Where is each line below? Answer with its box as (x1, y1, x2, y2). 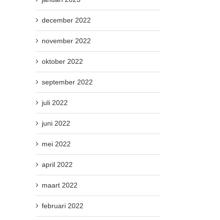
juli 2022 (42, 98, 68, 107)
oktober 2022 (42, 57, 83, 65)
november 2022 (42, 36, 91, 45)
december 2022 (42, 16, 91, 24)
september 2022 (42, 78, 93, 86)
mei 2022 (42, 139, 71, 148)
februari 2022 (42, 201, 83, 210)
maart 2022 (42, 181, 78, 189)
